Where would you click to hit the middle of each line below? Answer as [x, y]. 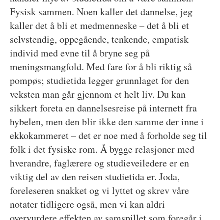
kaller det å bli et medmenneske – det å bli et [99, 25]
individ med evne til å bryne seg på [80, 53]
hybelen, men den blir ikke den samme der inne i [107, 121]
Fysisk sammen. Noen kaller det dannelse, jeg [101, 11]
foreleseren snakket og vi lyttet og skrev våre [99, 190]
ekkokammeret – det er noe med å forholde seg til [108, 135]
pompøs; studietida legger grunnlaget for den [99, 80]
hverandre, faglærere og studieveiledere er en [99, 163]
